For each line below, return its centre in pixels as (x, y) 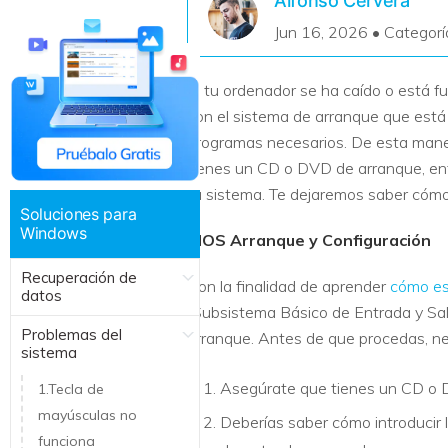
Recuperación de (79, 277)
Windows (53, 232)
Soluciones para (78, 213)
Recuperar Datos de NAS (94, 72)
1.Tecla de (71, 388)
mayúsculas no (87, 414)
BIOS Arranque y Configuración (309, 240)
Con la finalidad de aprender (288, 286)
